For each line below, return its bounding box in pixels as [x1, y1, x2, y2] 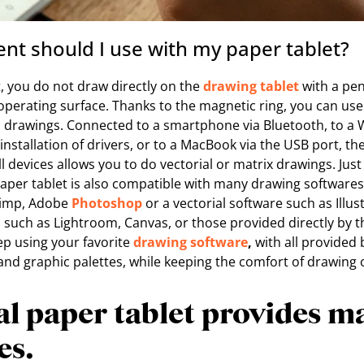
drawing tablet [203, 76, 299, 95]
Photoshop [71, 193, 142, 212]
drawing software [133, 232, 248, 251]
